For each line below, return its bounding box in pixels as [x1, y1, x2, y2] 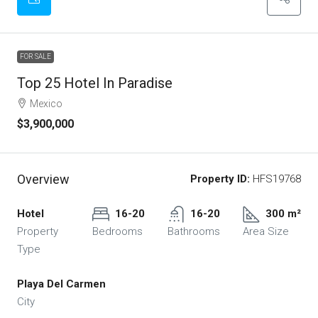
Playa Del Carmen [17, 278, 106, 291]
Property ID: [190, 172, 250, 186]
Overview [17, 172, 70, 187]
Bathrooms [168, 225, 220, 238]
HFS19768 [250, 172, 301, 186]
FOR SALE [20, 53, 51, 61]
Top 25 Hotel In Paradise [17, 75, 172, 92]
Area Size [243, 225, 289, 238]
